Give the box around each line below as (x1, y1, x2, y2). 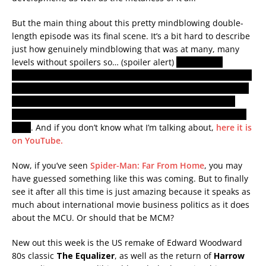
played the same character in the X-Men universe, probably (12, 83, 249, 94)
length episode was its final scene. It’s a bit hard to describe (12, 30, 250, 42)
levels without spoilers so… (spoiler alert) (12, 56, 176, 68)
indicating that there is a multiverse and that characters (12, 96, 235, 107)
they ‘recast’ (176, 56, 223, 68)
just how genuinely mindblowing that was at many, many (12, 43, 239, 55)
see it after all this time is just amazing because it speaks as (12, 186, 251, 198)
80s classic (12, 250, 56, 262)
